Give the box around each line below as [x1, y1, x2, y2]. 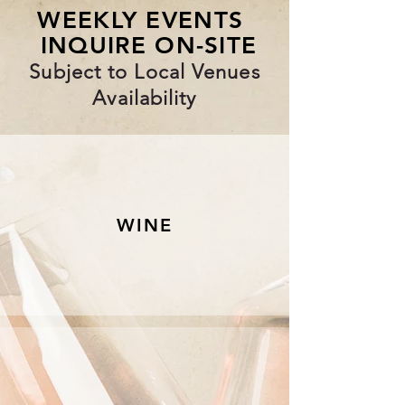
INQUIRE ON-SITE [32, 32, 258, 60]
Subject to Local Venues [29, 60, 260, 84]
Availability [92, 86, 197, 110]
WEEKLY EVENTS [37, 6, 252, 34]
